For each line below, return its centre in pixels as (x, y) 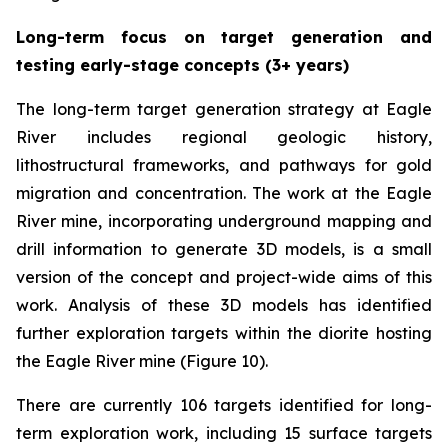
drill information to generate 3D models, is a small (224, 249)
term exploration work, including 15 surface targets (224, 433)
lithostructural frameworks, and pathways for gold (224, 165)
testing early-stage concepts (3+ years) (182, 65)
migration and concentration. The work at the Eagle (224, 193)
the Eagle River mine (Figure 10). (142, 361)
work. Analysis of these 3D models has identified (224, 305)
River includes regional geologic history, (224, 137)
